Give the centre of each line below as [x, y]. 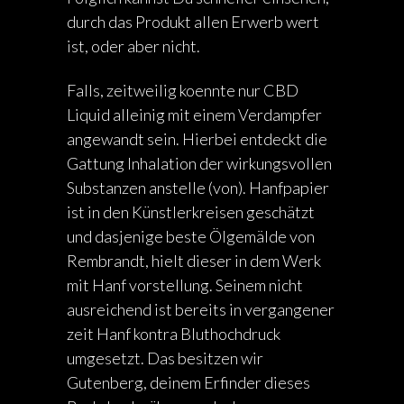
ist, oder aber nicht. [133, 46]
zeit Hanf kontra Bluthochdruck [174, 334]
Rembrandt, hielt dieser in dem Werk [194, 261]
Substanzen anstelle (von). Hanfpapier [198, 188]
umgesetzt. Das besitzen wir [165, 358]
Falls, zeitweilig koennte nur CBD [183, 90]
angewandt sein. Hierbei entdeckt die [197, 139]
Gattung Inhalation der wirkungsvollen [199, 163]
